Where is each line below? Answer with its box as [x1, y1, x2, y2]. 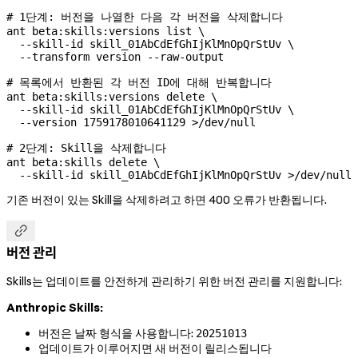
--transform [6, 50, 89, 63]
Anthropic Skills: [6, 300, 103, 316]
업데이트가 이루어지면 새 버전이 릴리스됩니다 [38, 341, 272, 356]
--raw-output [141, 50, 224, 63]
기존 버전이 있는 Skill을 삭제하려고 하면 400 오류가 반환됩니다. [6, 192, 327, 207]
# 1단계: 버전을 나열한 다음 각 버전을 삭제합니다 [6, 10, 283, 23]
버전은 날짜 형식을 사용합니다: [38, 326, 196, 341]
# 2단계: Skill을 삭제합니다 [6, 141, 166, 154]
